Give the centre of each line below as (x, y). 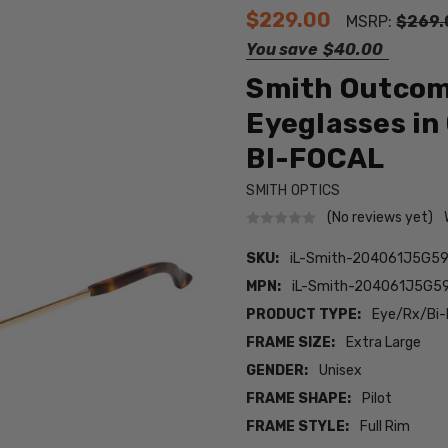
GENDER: (277, 371)
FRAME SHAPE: (299, 399)
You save (282, 49)
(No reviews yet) (380, 217)
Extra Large (384, 343)
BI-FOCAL (315, 158)
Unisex (341, 371)
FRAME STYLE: (298, 427)
